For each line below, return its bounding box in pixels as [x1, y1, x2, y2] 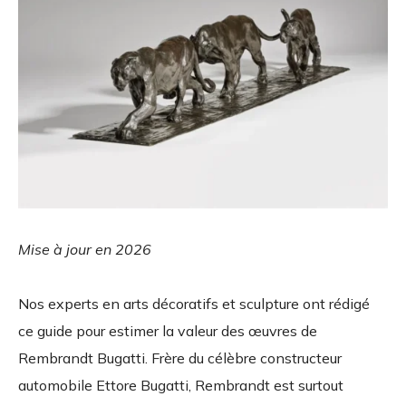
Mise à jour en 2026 [18, 239, 151, 258]
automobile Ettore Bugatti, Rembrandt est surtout [18, 375, 343, 394]
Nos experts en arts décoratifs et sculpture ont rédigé [18, 294, 370, 313]
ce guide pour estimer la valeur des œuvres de [18, 321, 317, 340]
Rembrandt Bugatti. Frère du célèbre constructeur [18, 348, 342, 367]
